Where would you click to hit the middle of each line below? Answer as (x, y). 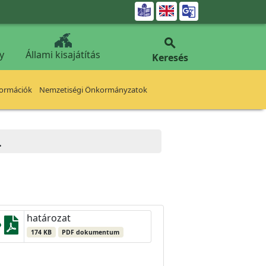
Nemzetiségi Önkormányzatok (93, 90)
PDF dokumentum (91, 232)
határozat (49, 218)
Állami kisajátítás (63, 55)
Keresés (170, 58)
